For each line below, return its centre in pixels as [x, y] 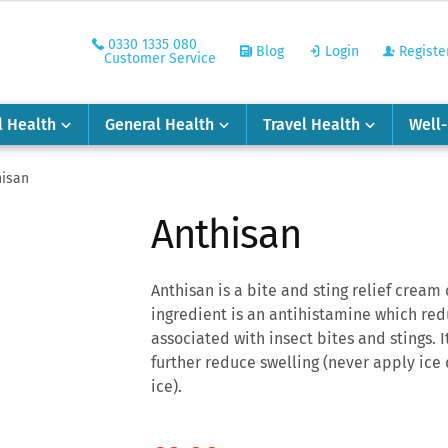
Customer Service [159, 58]
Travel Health [311, 124]
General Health [159, 124]
